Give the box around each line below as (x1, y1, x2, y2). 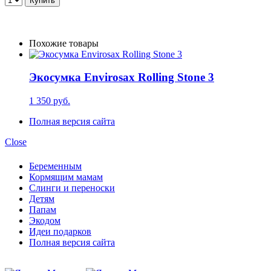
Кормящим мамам (29, 171, 103, 182)
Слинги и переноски (29, 182, 115, 193)
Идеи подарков (29, 226, 91, 237)
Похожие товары (29, 38, 99, 48)
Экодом (29, 215, 60, 226)
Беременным (29, 160, 82, 171)
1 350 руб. (29, 96, 70, 106)
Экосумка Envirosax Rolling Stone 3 (29, 71, 214, 84)
